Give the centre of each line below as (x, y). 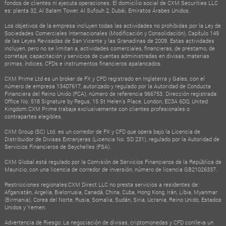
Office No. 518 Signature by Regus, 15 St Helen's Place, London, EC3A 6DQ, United (106, 101)
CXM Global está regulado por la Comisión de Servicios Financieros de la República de (113, 161)
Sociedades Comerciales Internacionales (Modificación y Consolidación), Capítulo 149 (111, 33)
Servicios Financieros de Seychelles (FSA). (58, 146)
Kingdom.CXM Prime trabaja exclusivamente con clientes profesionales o (97, 108)
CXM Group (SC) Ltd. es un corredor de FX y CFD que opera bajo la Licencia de (102, 131)
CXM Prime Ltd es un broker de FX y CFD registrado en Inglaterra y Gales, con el (104, 78)
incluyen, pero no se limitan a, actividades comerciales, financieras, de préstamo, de (109, 48)
